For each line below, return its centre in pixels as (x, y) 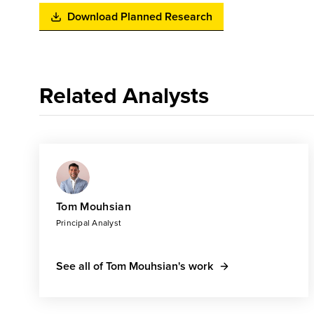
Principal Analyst (89, 223)
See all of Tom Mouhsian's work (135, 266)
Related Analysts (124, 95)
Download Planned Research (140, 16)
